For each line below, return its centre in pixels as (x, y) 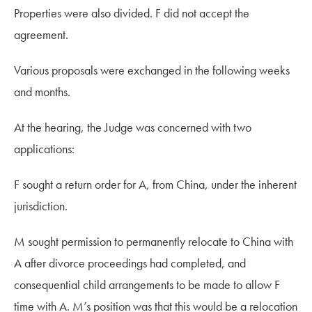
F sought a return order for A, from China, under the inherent (155, 184)
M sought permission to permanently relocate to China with (154, 241)
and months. (44, 91)
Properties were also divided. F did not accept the (132, 13)
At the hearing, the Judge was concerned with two (133, 127)
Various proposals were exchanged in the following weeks (152, 70)
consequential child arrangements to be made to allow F (147, 284)
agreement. (41, 34)
